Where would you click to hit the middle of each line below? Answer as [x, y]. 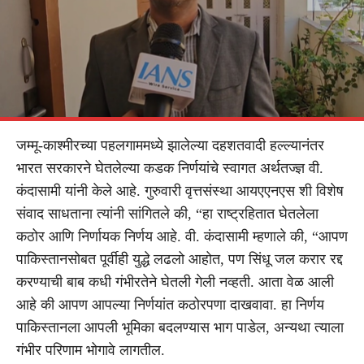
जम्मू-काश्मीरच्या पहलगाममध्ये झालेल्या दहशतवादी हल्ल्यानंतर [170, 145]
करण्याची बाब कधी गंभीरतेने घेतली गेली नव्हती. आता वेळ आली [175, 282]
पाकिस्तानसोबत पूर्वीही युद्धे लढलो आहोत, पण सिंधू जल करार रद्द [180, 259]
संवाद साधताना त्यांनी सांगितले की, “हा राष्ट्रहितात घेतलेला [167, 213]
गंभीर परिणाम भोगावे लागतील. [91, 350]
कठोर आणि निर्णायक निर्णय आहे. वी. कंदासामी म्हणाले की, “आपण [182, 236]
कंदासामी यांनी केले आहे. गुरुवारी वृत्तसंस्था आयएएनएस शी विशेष [180, 191]
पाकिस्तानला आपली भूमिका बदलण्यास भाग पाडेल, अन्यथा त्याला [180, 327]
